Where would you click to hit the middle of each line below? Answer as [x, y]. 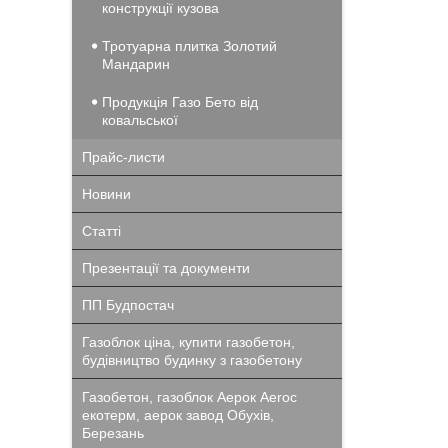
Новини [106, 194]
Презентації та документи [166, 268]
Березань [113, 433]
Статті [101, 231]
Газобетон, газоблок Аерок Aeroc [189, 397]
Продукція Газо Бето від [180, 102]
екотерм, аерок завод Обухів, [178, 415]
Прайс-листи [123, 157]
